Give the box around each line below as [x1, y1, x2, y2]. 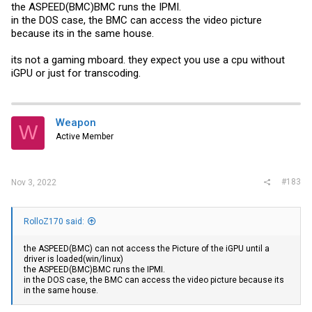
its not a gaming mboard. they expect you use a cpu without [11, 53, 285, 66]
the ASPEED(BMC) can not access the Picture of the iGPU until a [24, 244, 270, 254]
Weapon [56, 116, 96, 129]
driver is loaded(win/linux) [24, 254, 123, 265]
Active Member [56, 131, 114, 141]
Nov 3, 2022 [11, 178, 56, 187]
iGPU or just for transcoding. [11, 66, 141, 79]
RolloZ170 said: [24, 217, 84, 227]
